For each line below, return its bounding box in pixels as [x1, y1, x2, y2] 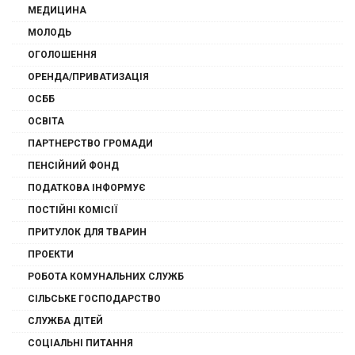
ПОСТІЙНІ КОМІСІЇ [28, 204, 117, 216]
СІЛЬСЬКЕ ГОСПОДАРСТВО [28, 293, 161, 305]
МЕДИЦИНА [28, 5, 86, 17]
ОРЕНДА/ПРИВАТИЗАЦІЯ [28, 71, 149, 83]
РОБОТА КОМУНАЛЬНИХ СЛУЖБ [28, 271, 184, 283]
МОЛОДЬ [28, 27, 71, 39]
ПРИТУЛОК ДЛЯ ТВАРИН [28, 227, 147, 239]
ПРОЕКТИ [28, 249, 74, 261]
